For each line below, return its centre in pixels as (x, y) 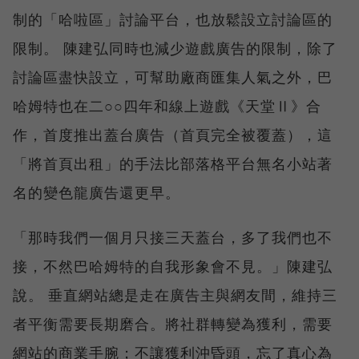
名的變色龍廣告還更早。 (97, 192)
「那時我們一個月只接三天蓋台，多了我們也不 (173, 237)
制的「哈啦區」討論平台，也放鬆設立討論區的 (173, 19)
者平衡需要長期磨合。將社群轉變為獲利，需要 (173, 323)
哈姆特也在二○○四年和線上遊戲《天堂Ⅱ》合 (167, 105)
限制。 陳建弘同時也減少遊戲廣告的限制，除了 (175, 48)
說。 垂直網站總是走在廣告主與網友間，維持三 (175, 294)
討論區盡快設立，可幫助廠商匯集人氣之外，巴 (173, 77)
